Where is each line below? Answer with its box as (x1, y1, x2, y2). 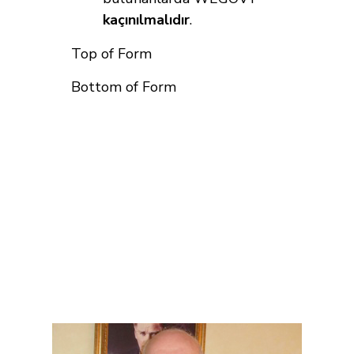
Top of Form (71, 44, 152, 64)
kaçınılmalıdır (103, 10, 190, 30)
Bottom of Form (71, 77, 176, 97)
